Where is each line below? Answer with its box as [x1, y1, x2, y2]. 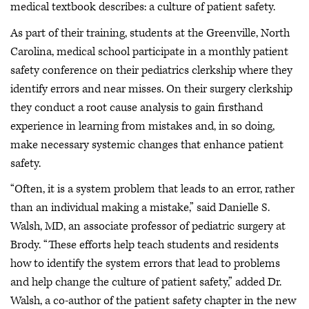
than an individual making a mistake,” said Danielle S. [10, 200, 270, 215]
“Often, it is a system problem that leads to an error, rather [10, 181, 295, 197]
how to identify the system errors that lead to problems [10, 256, 280, 271]
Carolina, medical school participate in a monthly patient [10, 43, 288, 59]
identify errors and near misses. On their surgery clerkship [10, 81, 292, 97]
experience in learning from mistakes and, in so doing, [10, 118, 275, 134]
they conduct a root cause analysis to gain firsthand [10, 99, 263, 115]
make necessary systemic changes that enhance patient [10, 137, 283, 152]
